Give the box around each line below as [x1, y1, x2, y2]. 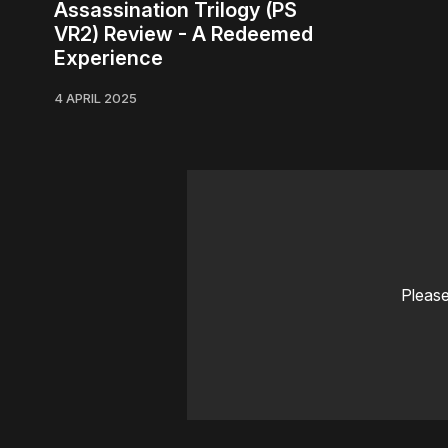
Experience [54, 45, 163, 70]
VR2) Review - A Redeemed [54, 21, 313, 46]
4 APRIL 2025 [54, 89, 137, 106]
